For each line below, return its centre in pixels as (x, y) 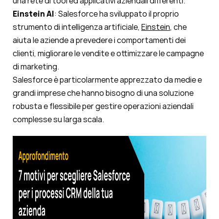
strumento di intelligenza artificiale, (77, 27)
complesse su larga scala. (58, 120)
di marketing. (36, 67)
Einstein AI (33, 14)
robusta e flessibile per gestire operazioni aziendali (103, 106)
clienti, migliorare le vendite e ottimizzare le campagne (108, 54)
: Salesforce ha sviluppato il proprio (117, 14)
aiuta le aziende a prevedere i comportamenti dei (99, 40)
